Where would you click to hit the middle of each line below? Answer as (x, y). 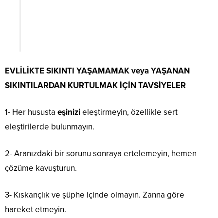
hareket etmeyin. (36, 210)
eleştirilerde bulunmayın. (50, 127)
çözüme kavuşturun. (41, 168)
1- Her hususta (31, 112)
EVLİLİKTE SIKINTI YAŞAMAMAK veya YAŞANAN (97, 71)
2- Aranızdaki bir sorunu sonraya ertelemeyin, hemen (101, 154)
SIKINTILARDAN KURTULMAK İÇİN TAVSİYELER (95, 86)
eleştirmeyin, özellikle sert (129, 112)
